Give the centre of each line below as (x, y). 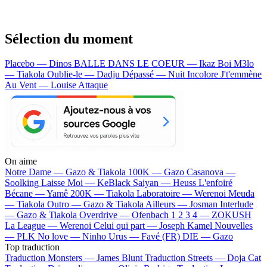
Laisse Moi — (69, 183)
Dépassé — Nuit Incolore (171, 74)
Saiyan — (153, 183)
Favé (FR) (161, 237)
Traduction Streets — (186, 258)
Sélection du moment (69, 38)
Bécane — (26, 194)
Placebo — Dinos (39, 64)
